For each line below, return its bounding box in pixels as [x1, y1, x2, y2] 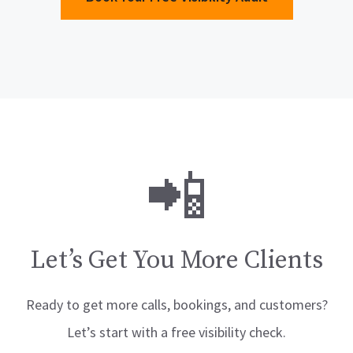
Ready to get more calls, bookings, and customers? [25, 295, 328, 314]
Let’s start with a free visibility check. [67, 323, 286, 341]
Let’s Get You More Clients [30, 245, 323, 277]
